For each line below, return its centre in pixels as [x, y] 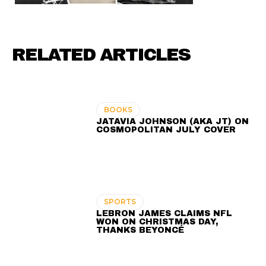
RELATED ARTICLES [101, 55]
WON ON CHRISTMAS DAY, [158, 222]
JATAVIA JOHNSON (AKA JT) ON [173, 122]
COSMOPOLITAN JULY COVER [166, 130]
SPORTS [120, 202]
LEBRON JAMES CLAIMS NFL [164, 214]
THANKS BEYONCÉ [140, 230]
